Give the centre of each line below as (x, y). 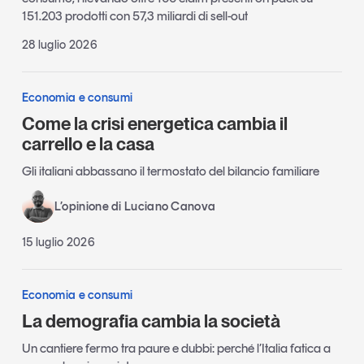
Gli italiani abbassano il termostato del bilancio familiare (170, 171)
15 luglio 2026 (58, 242)
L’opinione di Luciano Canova (135, 206)
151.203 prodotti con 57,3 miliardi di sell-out (134, 16)
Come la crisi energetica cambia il (154, 124)
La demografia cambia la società (151, 321)
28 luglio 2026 (60, 45)
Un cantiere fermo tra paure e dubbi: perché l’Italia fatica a (176, 348)
